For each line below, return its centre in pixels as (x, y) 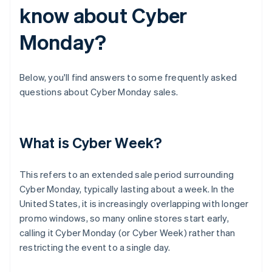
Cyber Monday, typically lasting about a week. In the (127, 189)
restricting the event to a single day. (95, 247)
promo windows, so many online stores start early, (124, 218)
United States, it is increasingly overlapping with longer (134, 204)
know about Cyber (104, 15)
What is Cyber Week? (91, 143)
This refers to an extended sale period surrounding (127, 175)
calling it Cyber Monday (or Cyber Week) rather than (127, 233)
